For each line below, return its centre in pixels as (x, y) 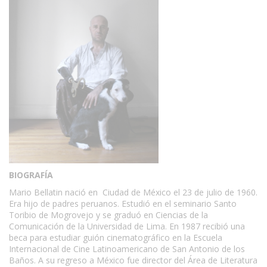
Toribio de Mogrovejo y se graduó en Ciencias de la (108, 215)
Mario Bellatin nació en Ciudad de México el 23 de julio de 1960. (133, 193)
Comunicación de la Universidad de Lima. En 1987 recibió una (127, 226)
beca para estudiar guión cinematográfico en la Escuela (116, 238)
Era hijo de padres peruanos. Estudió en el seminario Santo (123, 204)
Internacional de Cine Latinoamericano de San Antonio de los (127, 249)
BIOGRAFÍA (31, 175)
